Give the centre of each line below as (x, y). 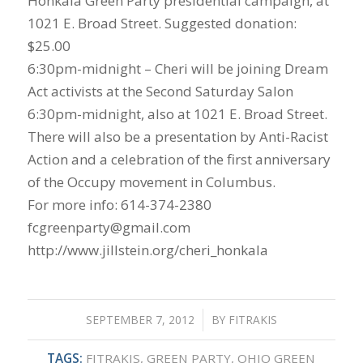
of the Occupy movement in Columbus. (151, 181)
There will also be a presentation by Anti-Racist (177, 136)
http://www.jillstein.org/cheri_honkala (147, 250)
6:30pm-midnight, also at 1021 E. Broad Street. (177, 113)
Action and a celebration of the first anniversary (179, 159)
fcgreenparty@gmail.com (109, 227)
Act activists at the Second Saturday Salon (160, 91)
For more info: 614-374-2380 (119, 204)
